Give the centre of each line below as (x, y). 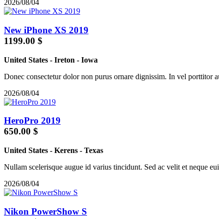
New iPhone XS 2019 (46, 30)
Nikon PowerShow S (45, 211)
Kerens (66, 150)
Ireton (65, 60)
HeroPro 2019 (32, 121)
